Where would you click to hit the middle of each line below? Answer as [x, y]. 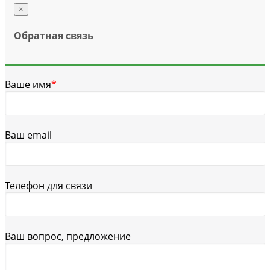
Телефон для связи [49, 185]
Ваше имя [28, 84]
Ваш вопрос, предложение [68, 236]
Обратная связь [54, 35]
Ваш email [28, 135]
